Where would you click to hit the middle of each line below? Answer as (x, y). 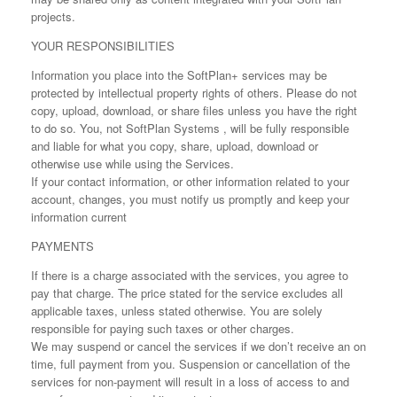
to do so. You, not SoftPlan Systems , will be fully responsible (190, 128)
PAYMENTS (62, 246)
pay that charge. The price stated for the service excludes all (187, 293)
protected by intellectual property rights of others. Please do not (194, 93)
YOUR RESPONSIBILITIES (103, 46)
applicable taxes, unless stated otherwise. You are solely (177, 311)
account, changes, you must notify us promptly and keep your (190, 199)
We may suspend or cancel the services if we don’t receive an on (198, 346)
